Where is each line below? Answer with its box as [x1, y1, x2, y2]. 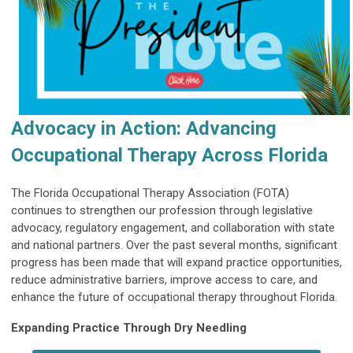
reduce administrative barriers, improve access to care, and [11, 273, 318, 287]
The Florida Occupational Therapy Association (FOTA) [11, 186, 289, 200]
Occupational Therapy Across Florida [11, 144, 328, 166]
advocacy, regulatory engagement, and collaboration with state [11, 221, 335, 235]
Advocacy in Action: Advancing [11, 117, 277, 139]
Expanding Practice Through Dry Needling [11, 321, 247, 335]
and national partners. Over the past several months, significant [11, 238, 337, 252]
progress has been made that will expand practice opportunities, [11, 255, 342, 269]
